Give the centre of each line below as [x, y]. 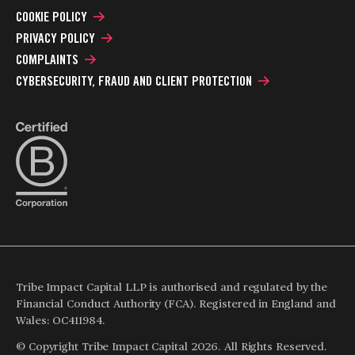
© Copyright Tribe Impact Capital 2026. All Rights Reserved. [172, 346]
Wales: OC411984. [61, 320]
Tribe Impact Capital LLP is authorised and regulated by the [172, 286]
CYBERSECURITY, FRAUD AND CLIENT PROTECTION [134, 81]
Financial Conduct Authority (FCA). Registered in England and [176, 303]
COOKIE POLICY [52, 17]
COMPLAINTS [47, 59]
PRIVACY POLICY [55, 38]
